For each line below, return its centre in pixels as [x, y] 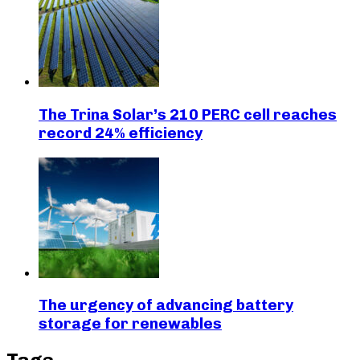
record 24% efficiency [121, 133]
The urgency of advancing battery [166, 305]
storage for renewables [130, 324]
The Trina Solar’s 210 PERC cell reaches [188, 114]
